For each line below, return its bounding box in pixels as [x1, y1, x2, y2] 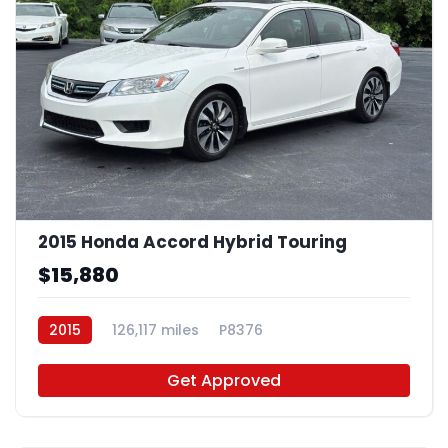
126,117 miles [112, 320, 199, 341]
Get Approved [167, 369, 281, 393]
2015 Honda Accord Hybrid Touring [38, 230, 347, 255]
